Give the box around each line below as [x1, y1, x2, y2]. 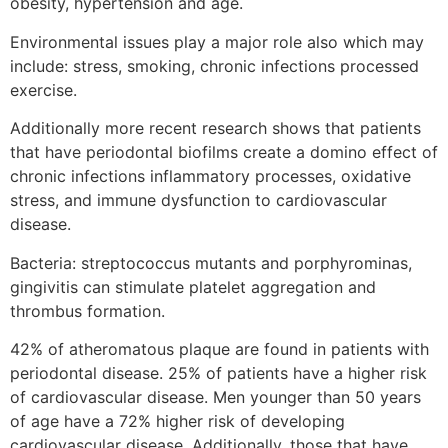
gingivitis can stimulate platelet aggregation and [10, 276, 376, 297]
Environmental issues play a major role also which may [10, 31, 424, 52]
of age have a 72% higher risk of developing [10, 410, 345, 431]
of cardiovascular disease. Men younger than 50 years [10, 386, 421, 407]
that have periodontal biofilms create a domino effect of [10, 142, 438, 163]
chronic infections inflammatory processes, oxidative [10, 166, 411, 187]
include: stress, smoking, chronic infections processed [10, 55, 419, 76]
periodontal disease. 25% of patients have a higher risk [10, 362, 427, 383]
